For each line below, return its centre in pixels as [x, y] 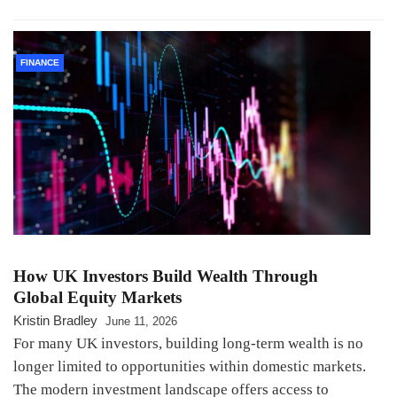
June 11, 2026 [141, 321]
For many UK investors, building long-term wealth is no [188, 343]
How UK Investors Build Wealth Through [166, 276]
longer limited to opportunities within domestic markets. [190, 366]
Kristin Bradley [55, 320]
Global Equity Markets [97, 297]
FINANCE [40, 62]
